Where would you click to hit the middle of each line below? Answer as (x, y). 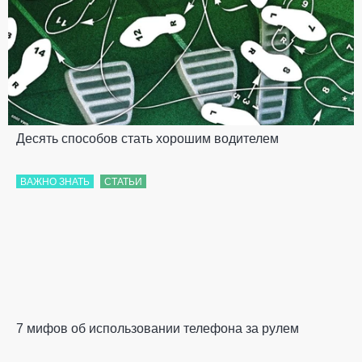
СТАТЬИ (123, 181)
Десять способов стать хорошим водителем (147, 138)
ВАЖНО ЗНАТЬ (55, 181)
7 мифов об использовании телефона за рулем (158, 328)
